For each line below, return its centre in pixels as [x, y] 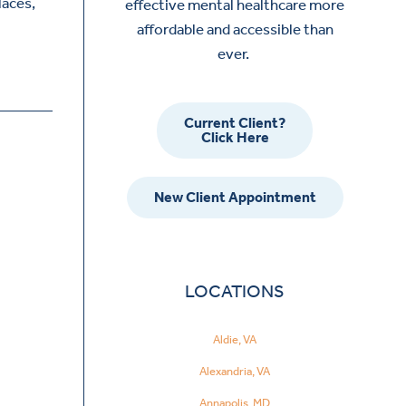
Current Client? [235, 123]
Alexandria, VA [235, 371]
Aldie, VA [235, 339]
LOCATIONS [235, 291]
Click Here [235, 138]
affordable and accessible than [235, 29]
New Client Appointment [235, 198]
